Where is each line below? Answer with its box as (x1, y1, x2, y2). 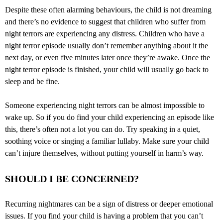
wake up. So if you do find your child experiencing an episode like (5, 113, 214, 122)
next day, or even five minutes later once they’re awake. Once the (5, 53, 210, 62)
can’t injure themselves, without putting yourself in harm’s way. (5, 149, 204, 158)
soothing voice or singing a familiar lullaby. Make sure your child (5, 137, 209, 146)
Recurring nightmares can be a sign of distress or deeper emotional (5, 200, 213, 209)
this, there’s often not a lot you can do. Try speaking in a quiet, (5, 125, 200, 134)
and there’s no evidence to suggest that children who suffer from (5, 17, 206, 26)
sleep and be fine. (5, 77, 60, 86)
